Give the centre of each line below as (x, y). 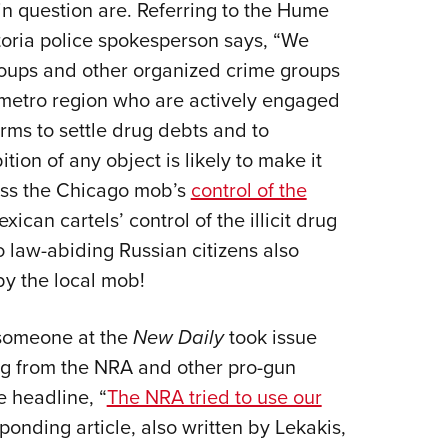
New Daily (178, 337)
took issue (270, 337)
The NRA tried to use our (214, 397)
